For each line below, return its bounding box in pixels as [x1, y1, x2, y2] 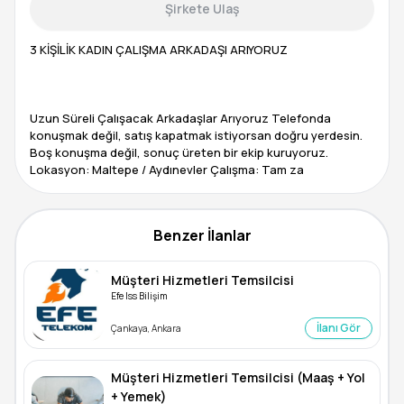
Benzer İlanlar [152, 225, 252, 245]
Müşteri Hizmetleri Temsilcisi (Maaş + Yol [111, 369, 365, 386]
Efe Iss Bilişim [111, 289, 168, 302]
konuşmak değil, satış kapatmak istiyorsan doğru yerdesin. [30, 127, 363, 143]
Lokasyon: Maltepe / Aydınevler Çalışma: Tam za [30, 161, 304, 178]
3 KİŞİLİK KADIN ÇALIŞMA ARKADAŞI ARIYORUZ [30, 41, 288, 58]
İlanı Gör [317, 320, 361, 335]
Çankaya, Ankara [111, 321, 181, 335]
